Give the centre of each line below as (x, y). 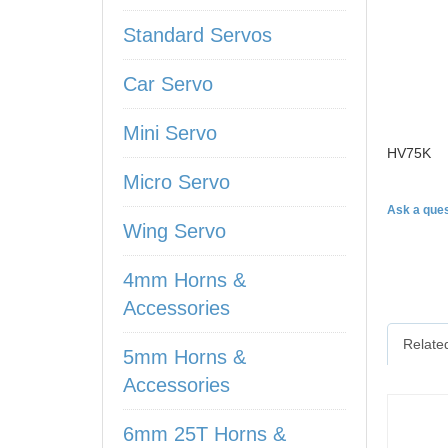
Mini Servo (170, 133)
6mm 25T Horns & (204, 434)
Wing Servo (174, 231)
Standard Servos (197, 35)
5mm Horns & (184, 357)
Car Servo (168, 84)
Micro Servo (176, 182)
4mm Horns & (184, 280)
